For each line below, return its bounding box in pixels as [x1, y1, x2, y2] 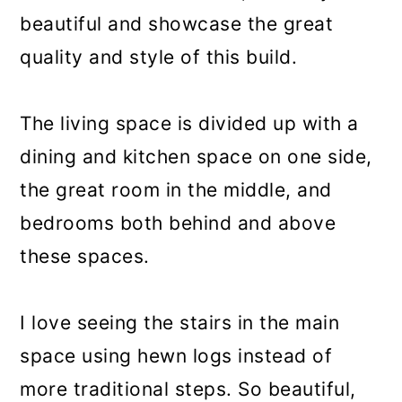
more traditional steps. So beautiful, [20, 377, 356, 400]
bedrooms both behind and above [20, 211, 336, 234]
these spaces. [20, 244, 150, 267]
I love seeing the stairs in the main [20, 310, 340, 334]
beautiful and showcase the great [20, 12, 334, 35]
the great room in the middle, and [20, 178, 332, 201]
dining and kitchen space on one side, [20, 144, 372, 168]
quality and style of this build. [20, 45, 298, 68]
